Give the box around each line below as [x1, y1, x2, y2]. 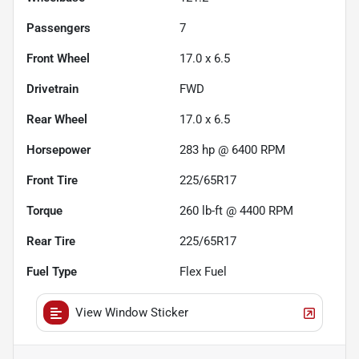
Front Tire [26, 173, 78, 188]
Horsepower [26, 143, 91, 158]
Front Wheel [26, 51, 90, 67]
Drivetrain [26, 82, 79, 97]
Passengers [26, 21, 91, 36]
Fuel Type [26, 264, 77, 280]
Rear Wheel [26, 112, 87, 127]
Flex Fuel [179, 264, 227, 280]
